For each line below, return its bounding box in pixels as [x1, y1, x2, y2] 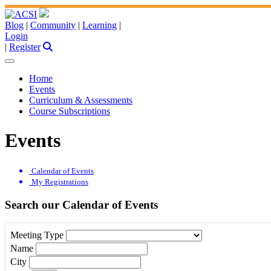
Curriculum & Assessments [29, 95, 132, 105]
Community [30, 20, 76, 30]
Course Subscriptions [29, 106, 110, 116]
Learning [82, 20, 117, 30]
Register [9, 42, 41, 52]
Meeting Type [10, 230, 66, 241]
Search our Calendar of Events [5, 198, 158, 211]
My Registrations [31, 177, 88, 186]
